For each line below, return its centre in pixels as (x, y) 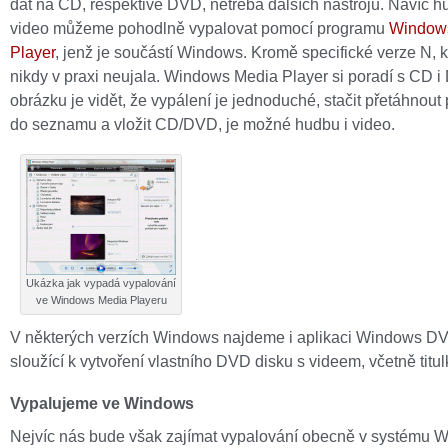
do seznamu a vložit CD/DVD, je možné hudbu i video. (202, 124)
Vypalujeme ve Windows (102, 403)
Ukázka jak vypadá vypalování (101, 283)
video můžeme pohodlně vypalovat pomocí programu (199, 28)
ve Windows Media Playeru (101, 300)
